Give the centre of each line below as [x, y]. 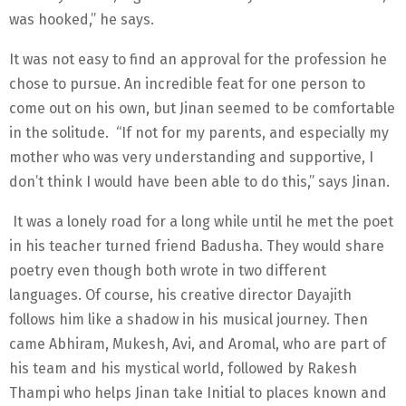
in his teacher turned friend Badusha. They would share [197, 246]
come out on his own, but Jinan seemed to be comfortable [202, 109]
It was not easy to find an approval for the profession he [198, 60]
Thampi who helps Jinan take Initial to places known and [198, 393]
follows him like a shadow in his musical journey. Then [188, 320]
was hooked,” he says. [82, 20]
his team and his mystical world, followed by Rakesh [183, 369]
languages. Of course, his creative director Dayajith [180, 295]
